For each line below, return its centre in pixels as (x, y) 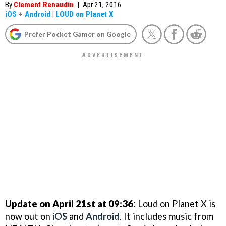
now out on (29, 216)
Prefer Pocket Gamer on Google (77, 34)
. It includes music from (166, 216)
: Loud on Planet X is (174, 204)
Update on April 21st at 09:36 (69, 204)
